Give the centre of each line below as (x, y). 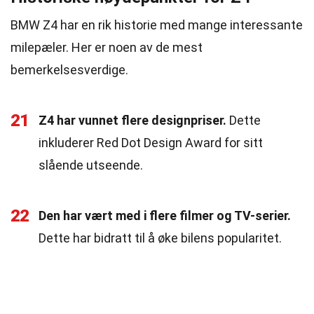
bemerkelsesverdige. (69, 70)
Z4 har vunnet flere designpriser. (132, 120)
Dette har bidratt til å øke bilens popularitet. (160, 238)
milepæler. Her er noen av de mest (107, 47)
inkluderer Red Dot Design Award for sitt (151, 143)
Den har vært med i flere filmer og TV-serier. (165, 216)
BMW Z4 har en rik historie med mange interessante (157, 25)
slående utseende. (91, 165)
